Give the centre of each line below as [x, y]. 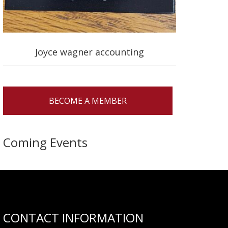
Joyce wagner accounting [90, 52]
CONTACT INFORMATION [73, 218]
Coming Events [45, 142]
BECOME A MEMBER [88, 101]
